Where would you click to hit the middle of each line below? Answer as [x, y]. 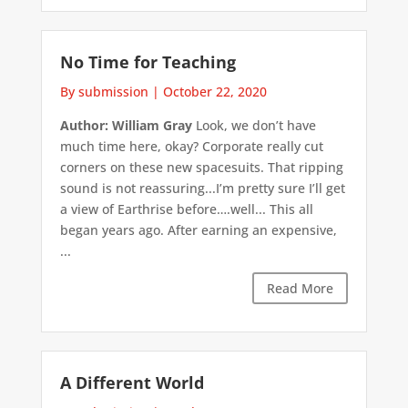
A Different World [132, 383]
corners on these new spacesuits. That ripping [201, 167]
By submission [104, 91]
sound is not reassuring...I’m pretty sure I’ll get [202, 188]
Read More [301, 288]
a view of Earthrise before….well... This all [186, 209]
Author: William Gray [126, 125]
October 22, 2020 [214, 91]
